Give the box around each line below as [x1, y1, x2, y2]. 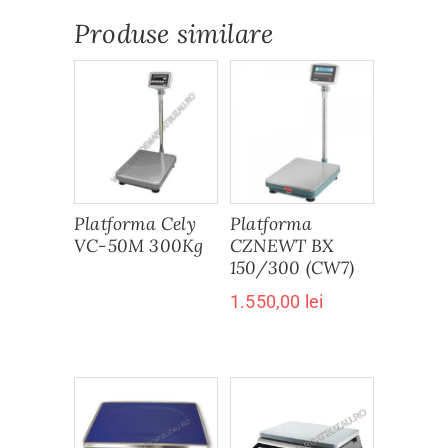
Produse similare [74, 16, 274, 50]
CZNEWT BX [230, 233, 333, 257]
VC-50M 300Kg [74, 233, 204, 257]
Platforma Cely [74, 211, 196, 235]
